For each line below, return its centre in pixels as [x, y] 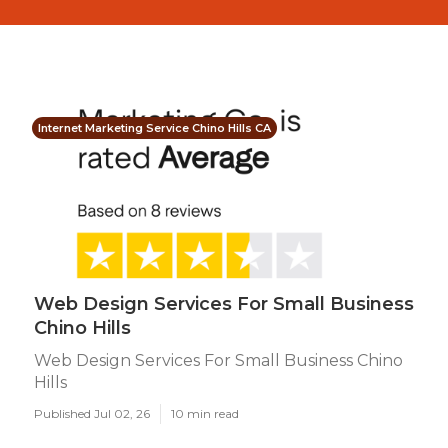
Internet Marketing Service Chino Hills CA [154, 128]
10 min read [205, 413]
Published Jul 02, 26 [92, 413]
